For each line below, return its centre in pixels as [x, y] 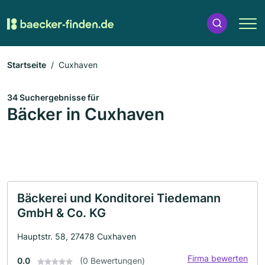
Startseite [27, 65]
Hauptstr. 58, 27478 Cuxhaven [77, 236]
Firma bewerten [218, 258]
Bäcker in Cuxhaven [86, 114]
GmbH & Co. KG [62, 213]
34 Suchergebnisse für [53, 97]
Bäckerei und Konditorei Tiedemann [119, 198]
